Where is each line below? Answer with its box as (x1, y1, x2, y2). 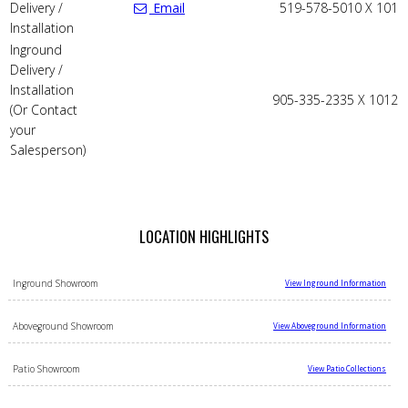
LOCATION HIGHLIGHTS (138, 224, 269, 248)
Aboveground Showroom (12, 319, 114, 332)
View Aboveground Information (273, 320, 387, 331)
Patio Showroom (12, 362, 80, 375)
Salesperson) (9, 140, 86, 158)
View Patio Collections (308, 362, 387, 373)
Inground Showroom (12, 276, 98, 290)
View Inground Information (285, 277, 387, 288)
